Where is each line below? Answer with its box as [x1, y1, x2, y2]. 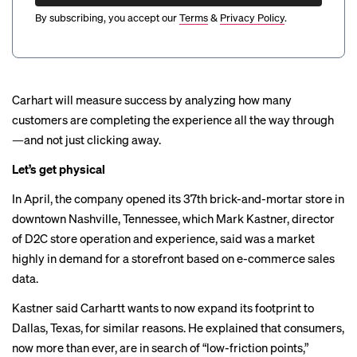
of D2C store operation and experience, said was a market [12, 230, 315, 246]
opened [126, 190, 166, 206]
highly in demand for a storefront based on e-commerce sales [12, 250, 335, 266]
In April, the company [12, 190, 126, 206]
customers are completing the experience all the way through [12, 112, 334, 127]
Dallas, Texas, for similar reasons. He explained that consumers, [12, 320, 344, 335]
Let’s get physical [12, 161, 105, 177]
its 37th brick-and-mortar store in [166, 190, 344, 206]
